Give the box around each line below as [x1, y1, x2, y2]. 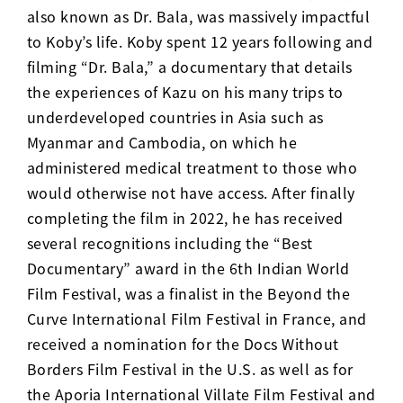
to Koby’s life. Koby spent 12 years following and [26, 31, 373, 53]
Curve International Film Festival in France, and [26, 308, 372, 330]
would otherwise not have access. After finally [26, 182, 355, 204]
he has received [232, 207, 344, 229]
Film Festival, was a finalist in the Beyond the [26, 282, 351, 305]
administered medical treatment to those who [26, 157, 358, 179]
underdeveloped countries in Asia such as [26, 106, 324, 129]
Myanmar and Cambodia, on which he [26, 131, 298, 154]
